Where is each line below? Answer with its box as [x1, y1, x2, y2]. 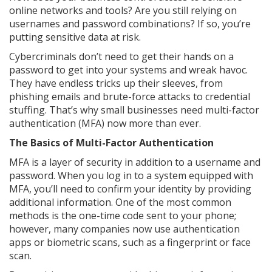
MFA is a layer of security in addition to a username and [9, 155, 260, 169]
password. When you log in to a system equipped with [9, 169, 253, 183]
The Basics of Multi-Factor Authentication [9, 136, 214, 150]
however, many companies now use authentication [9, 222, 240, 236]
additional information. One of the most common [9, 195, 231, 209]
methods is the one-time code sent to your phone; [9, 209, 236, 223]
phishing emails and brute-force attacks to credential [9, 90, 250, 104]
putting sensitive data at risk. [9, 30, 141, 44]
